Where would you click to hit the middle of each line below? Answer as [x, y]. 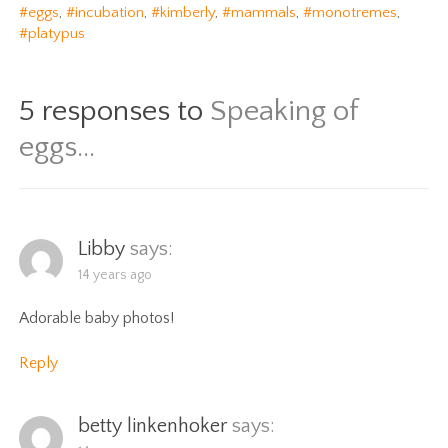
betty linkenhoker [153, 425]
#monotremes [350, 12]
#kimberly [183, 12]
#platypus [52, 33]
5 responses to [115, 111]
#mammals [259, 12]
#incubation [105, 12]
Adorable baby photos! [97, 317]
